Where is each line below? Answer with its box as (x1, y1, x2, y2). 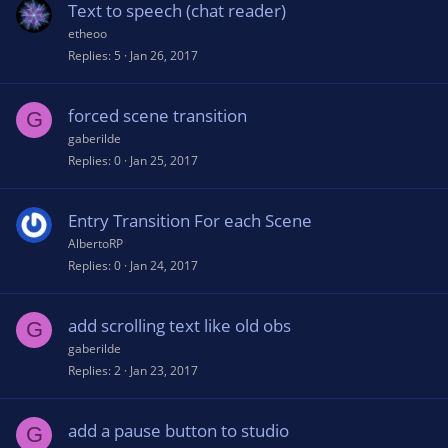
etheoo (68, 25, 107, 42)
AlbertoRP (68, 235, 123, 252)
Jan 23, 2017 (130, 362, 198, 379)
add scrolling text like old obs (68, 314, 291, 337)
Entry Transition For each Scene (68, 209, 312, 232)
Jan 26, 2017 (130, 47, 198, 64)
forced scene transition (68, 104, 247, 127)
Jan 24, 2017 (130, 257, 198, 274)
